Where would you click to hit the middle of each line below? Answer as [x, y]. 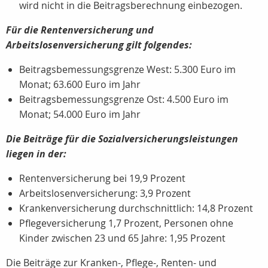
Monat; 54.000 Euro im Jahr [80, 114]
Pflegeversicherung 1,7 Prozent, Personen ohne [126, 223]
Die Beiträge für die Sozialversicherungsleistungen [122, 139]
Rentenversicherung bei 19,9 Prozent [102, 178]
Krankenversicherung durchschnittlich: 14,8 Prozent [136, 208]
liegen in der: [36, 154]
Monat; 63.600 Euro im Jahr [80, 84]
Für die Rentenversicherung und [80, 30]
